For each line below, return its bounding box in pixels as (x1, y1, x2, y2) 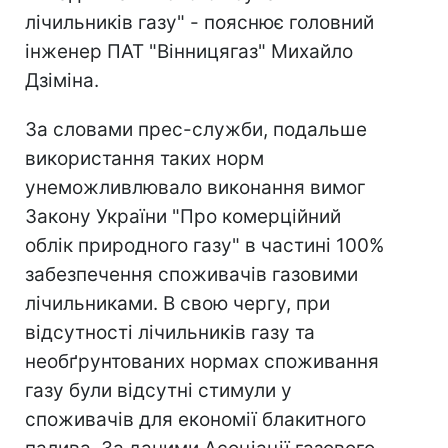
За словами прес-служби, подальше (25, 118, 367, 142)
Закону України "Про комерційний (25, 205, 341, 229)
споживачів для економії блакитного (25, 408, 366, 432)
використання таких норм (25, 147, 264, 171)
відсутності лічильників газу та (25, 321, 315, 345)
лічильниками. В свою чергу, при (25, 292, 330, 316)
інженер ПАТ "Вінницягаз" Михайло (25, 40, 353, 64)
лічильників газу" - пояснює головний (25, 11, 374, 35)
